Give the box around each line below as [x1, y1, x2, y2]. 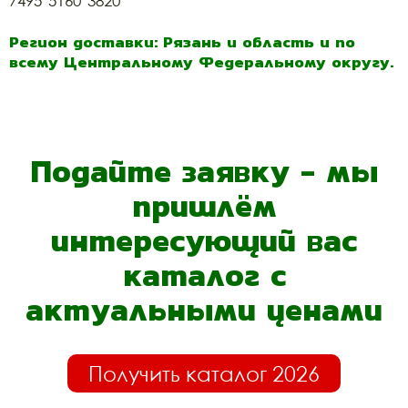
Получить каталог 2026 [88, 361, 320, 387]
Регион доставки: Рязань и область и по [9, 30, 355, 55]
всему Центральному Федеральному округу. [9, 50, 393, 75]
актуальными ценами [25, 287, 382, 333]
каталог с [122, 252, 286, 299]
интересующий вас [51, 218, 357, 264]
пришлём [131, 183, 277, 229]
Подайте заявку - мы [30, 148, 378, 195]
